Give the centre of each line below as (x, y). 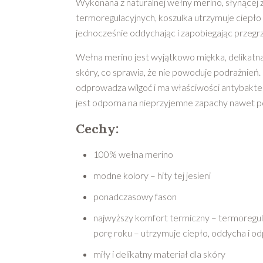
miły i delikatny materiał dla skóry (160, 254)
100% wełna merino (134, 154)
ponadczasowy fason (135, 196)
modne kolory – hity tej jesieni (152, 175)
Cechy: (97, 128)
